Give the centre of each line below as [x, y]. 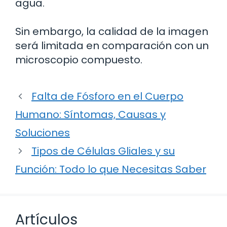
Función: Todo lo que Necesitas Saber [111, 169]
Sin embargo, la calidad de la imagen [112, 32]
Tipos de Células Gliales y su [103, 151]
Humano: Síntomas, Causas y [90, 115]
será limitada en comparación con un [112, 46]
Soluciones [43, 133]
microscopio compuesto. [79, 60]
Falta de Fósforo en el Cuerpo [107, 97]
